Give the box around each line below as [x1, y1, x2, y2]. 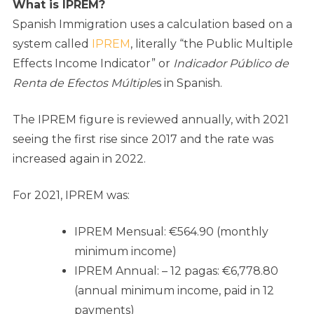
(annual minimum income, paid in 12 [74, 284, 274, 298]
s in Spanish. [156, 76, 225, 90]
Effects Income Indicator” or [13, 57, 173, 71]
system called [13, 37, 92, 51]
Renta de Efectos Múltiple [13, 76, 156, 90]
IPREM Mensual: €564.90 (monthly [74, 225, 268, 239]
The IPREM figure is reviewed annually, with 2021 [13, 113, 289, 127]
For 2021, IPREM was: [13, 189, 132, 203]
